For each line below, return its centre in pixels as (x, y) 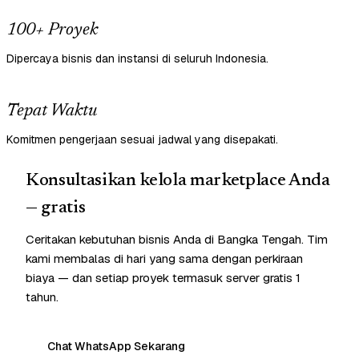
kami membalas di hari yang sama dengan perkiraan (164, 259)
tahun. (42, 297)
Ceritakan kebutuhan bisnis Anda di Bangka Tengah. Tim (177, 240)
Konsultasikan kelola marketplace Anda (178, 182)
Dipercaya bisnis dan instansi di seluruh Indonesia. (137, 59)
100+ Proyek (52, 31)
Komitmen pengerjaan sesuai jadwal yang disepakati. (142, 140)
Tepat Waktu (52, 112)
